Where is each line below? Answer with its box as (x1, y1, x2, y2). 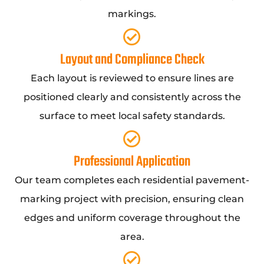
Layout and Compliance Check (60, 49, 204, 71)
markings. (108, 8, 156, 19)
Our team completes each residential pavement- (15, 174, 249, 186)
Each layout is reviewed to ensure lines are (30, 72, 234, 84)
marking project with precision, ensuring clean (20, 193, 244, 204)
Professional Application (74, 151, 190, 173)
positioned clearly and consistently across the (23, 91, 241, 103)
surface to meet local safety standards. (39, 110, 225, 121)
